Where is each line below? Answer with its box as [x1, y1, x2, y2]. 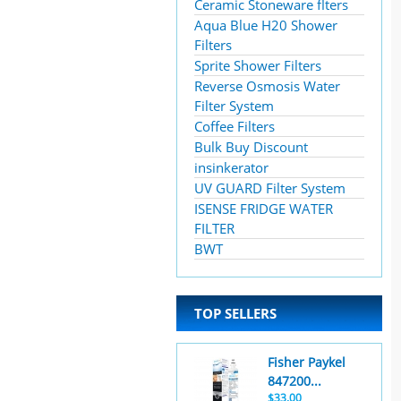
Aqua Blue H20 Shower [194, 16, 337, 34]
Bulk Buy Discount [194, 138, 308, 156]
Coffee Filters [194, 117, 275, 135]
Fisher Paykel [268, 354, 346, 371]
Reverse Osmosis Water [194, 77, 340, 95]
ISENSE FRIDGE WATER [194, 200, 333, 218]
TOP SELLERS [194, 304, 277, 322]
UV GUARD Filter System [194, 179, 346, 197]
